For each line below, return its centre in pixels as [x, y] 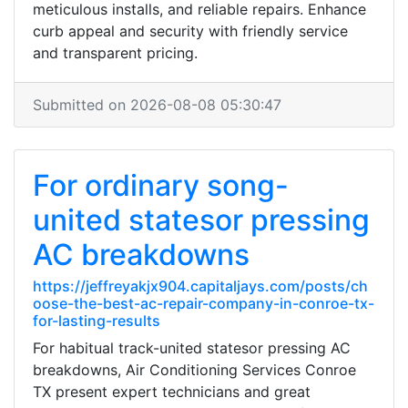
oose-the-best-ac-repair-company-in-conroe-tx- [204, 303]
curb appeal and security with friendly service [190, 31]
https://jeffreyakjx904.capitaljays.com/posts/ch [200, 286]
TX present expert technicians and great [172, 392]
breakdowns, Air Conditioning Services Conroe [194, 370]
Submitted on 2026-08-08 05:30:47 [157, 105]
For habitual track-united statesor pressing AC [192, 348]
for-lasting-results [97, 321]
